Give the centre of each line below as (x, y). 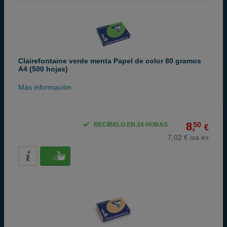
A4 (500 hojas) (43, 69)
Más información (45, 87)
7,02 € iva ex (188, 137)
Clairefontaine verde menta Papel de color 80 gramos (110, 61)
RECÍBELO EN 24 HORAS (131, 125)
